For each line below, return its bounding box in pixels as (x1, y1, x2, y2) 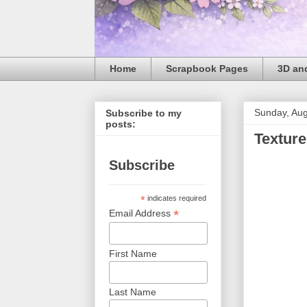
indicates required (145, 194, 207, 203)
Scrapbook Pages (166, 63, 248, 75)
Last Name (108, 286, 156, 298)
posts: (106, 119, 136, 130)
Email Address (108, 208, 173, 219)
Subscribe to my (106, 108, 182, 119)
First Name (108, 247, 157, 259)
